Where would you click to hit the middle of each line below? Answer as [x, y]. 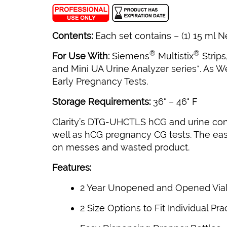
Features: [72, 168]
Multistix [175, 56]
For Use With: [82, 56]
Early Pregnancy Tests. [100, 82]
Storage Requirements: [103, 102]
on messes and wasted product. [121, 147]
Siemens [131, 56]
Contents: [72, 36]
